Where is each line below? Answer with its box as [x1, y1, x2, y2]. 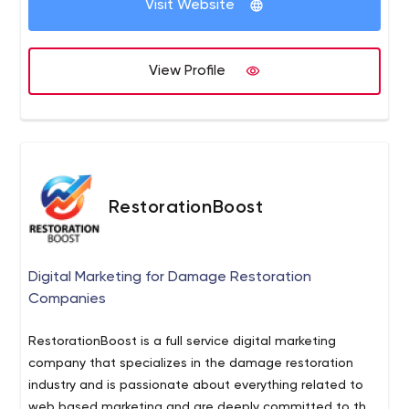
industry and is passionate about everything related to [28, 379, 364, 392]
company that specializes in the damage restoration [28, 357, 354, 370]
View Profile [149, 64, 225, 79]
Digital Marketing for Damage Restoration [28, 270, 312, 285]
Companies [28, 292, 107, 307]
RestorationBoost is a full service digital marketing [28, 335, 337, 348]
